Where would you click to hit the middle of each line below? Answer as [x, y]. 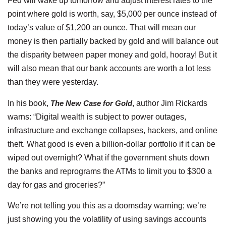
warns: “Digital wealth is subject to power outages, [97, 117]
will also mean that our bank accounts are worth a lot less [109, 69]
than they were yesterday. [53, 82]
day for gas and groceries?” [56, 185]
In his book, [29, 103]
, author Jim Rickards [170, 103]
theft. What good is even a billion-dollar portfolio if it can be [111, 144]
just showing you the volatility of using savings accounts [107, 219]
